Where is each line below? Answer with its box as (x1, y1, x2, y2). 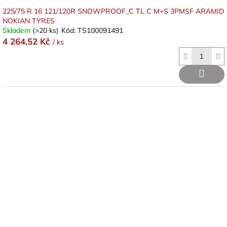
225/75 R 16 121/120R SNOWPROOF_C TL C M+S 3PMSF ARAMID (3, 7, 224, 16)
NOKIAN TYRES (3, 16, 55, 25)
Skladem (3, 26, 32, 35)
